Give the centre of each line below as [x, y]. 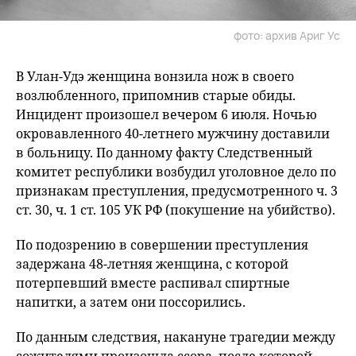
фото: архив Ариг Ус [287, 36]
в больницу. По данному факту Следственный [164, 153]
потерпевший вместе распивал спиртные [153, 283]
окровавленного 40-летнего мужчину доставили [173, 134]
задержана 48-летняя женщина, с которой [152, 264]
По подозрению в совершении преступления [162, 245]
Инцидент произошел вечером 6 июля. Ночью [166, 115]
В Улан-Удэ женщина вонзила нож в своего [155, 77]
